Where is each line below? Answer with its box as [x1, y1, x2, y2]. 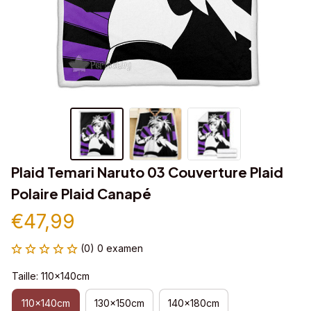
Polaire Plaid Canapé [11, 185, 151, 203]
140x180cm [168, 296, 219, 309]
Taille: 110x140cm [12, 270, 90, 283]
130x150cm [94, 296, 144, 309]
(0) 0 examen [81, 242, 143, 255]
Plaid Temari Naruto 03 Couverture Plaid [11, 163, 283, 181]
